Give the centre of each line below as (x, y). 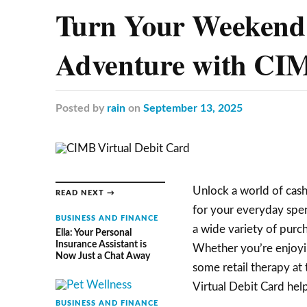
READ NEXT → (85, 193)
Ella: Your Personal (93, 233)
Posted (72, 109)
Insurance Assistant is (101, 245)
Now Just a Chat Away (102, 256)
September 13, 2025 (193, 109)
